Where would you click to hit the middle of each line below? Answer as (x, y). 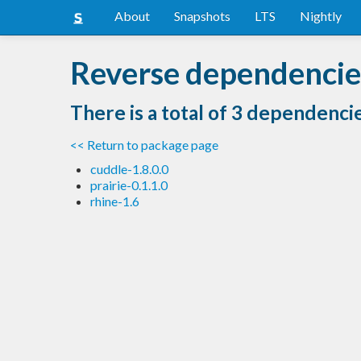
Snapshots (202, 16)
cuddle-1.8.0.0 (129, 168)
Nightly (321, 16)
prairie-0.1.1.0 (129, 185)
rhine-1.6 (115, 201)
